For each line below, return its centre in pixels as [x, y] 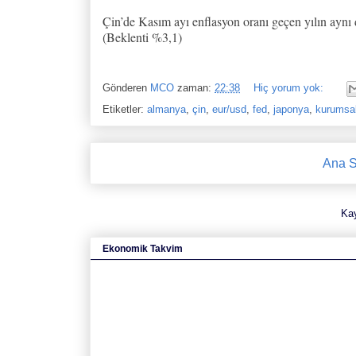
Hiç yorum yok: [290, 87]
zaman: [196, 87]
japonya [291, 109]
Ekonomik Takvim [143, 249]
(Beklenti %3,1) [142, 37]
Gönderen [126, 87]
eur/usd [229, 109]
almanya [166, 109]
